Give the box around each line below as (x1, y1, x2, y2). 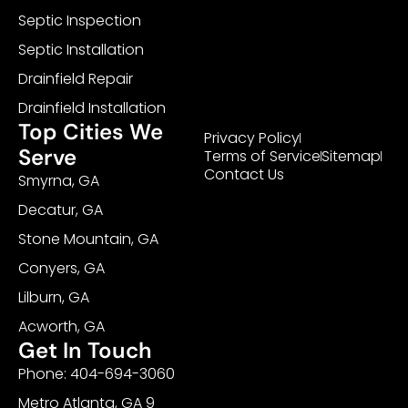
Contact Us (204, 163, 284, 185)
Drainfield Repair (18, 67, 133, 89)
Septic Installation (18, 38, 144, 60)
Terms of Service (204, 145, 321, 167)
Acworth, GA (18, 315, 105, 337)
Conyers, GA (18, 257, 105, 279)
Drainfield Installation (18, 97, 166, 118)
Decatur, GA (18, 199, 103, 220)
